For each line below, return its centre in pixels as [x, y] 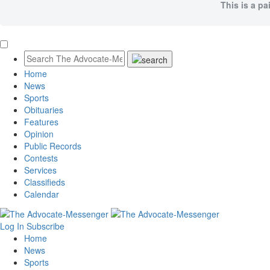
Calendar [42, 194]
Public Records [53, 146]
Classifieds [45, 182]
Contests [41, 158]
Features [41, 122]
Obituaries [44, 110]
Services [40, 170]
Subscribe [46, 226]
